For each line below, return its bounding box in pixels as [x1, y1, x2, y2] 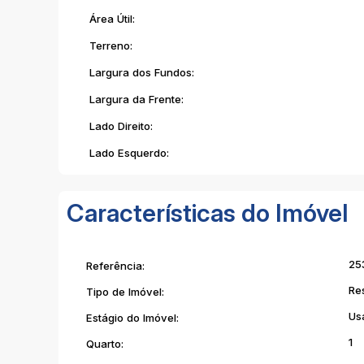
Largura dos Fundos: [86, 66, 194, 79]
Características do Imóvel [67, 198, 348, 227]
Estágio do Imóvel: [86, 310, 179, 324]
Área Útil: [86, 12, 135, 25]
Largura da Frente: [86, 93, 184, 106]
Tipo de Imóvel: [86, 284, 164, 298]
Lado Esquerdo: [86, 146, 169, 159]
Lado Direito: [86, 119, 153, 132]
